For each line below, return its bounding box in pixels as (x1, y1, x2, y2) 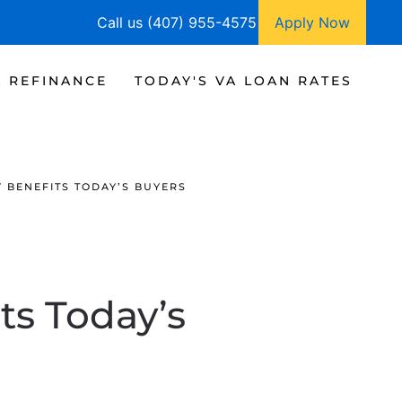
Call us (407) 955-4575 (97, 13, 257, 31)
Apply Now (275, 13, 350, 31)
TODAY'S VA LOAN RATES (135, 72, 353, 89)
